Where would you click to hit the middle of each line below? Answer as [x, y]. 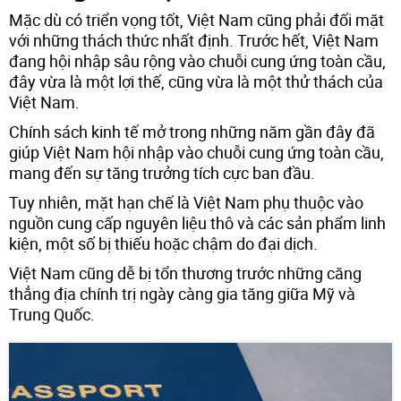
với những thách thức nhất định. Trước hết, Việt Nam [194, 40]
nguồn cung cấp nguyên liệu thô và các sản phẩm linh [197, 222]
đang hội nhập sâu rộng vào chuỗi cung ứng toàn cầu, [197, 60]
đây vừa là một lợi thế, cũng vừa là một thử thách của [196, 81]
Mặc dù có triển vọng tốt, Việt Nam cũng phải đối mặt [196, 19]
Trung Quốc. [52, 314]
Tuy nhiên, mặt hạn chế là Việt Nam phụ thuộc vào [186, 202]
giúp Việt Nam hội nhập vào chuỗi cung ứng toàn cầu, [196, 152]
